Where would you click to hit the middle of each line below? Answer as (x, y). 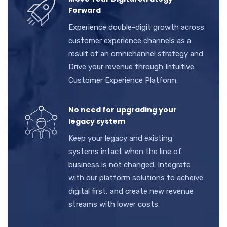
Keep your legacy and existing (120, 138)
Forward (85, 10)
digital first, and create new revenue (131, 191)
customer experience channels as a (130, 40)
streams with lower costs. (114, 204)
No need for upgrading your (123, 110)
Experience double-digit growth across (136, 27)
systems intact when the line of (125, 151)
